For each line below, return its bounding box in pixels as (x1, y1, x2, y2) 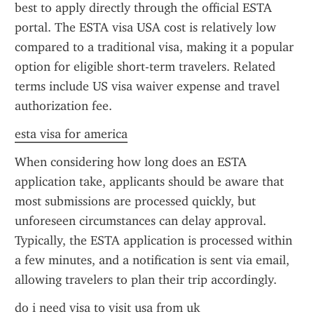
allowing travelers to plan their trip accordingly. (15, 272, 277, 287)
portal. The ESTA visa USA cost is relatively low (15, 20, 276, 35)
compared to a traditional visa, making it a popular (15, 39, 294, 55)
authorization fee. (15, 98, 112, 114)
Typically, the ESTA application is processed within (15, 233, 292, 248)
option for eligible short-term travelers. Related (15, 59, 275, 74)
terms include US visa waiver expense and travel (15, 78, 280, 94)
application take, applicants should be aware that (15, 174, 284, 189)
